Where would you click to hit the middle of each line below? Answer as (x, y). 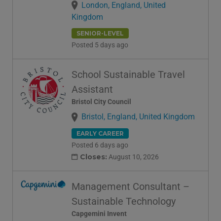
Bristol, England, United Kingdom (138, 117)
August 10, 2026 (133, 157)
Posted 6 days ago (100, 145)
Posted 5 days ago (100, 45)
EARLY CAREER (100, 133)
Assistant (92, 90)
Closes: (93, 157)
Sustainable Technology (124, 202)
